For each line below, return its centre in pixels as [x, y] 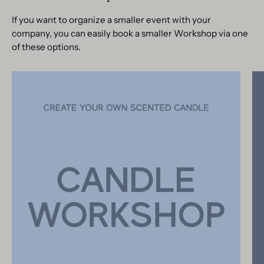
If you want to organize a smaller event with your [111, 20]
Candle [141, 78]
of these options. [46, 47]
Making [142, 93]
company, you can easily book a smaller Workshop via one [130, 34]
